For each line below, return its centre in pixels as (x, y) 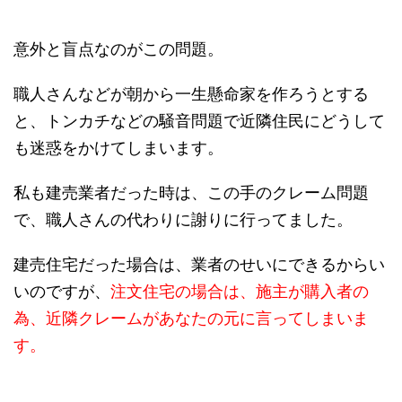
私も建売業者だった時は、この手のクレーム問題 (191, 193)
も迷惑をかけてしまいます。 (118, 148)
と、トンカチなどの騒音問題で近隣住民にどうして (199, 121)
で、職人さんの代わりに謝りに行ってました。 (183, 220)
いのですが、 (62, 292)
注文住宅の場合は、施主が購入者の (240, 292)
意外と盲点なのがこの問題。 (118, 49)
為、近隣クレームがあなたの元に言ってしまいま (191, 319)
